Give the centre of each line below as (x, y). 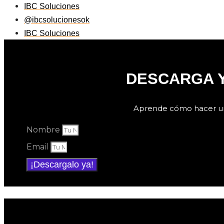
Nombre (44, 130)
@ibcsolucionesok (57, 19)
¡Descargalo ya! (62, 165)
